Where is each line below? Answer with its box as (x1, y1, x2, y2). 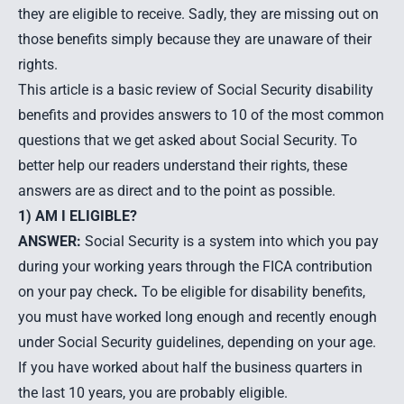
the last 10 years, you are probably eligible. (18, 384, 288, 401)
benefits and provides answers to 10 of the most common (18, 106, 384, 124)
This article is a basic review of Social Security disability (18, 81, 373, 98)
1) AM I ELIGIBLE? (18, 207, 137, 225)
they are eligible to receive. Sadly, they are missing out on (18, 5, 379, 23)
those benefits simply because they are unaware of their (18, 31, 372, 48)
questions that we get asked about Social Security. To (18, 132, 357, 149)
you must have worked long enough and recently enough (18, 308, 377, 326)
